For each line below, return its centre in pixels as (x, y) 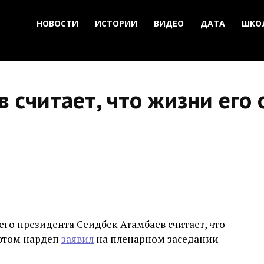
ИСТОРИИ (116, 23)
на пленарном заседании (156, 239)
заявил (77, 239)
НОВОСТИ (57, 23)
